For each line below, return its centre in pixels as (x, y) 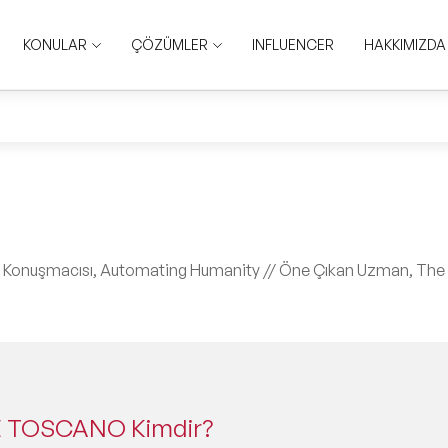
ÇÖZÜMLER (169, 44)
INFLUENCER (292, 44)
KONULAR (54, 44)
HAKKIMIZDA (404, 44)
